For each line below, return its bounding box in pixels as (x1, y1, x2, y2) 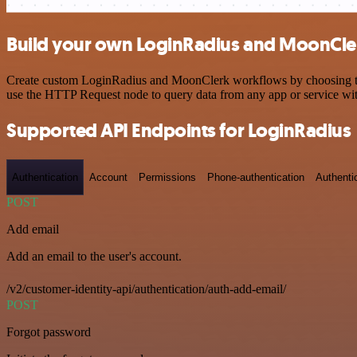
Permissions (139, 171, 196, 183)
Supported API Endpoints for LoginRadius (6, 117, 351, 143)
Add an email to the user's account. (6, 249, 182, 264)
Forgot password (6, 325, 91, 339)
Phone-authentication (207, 171, 304, 183)
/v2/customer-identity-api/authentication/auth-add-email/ (6, 282, 286, 296)
